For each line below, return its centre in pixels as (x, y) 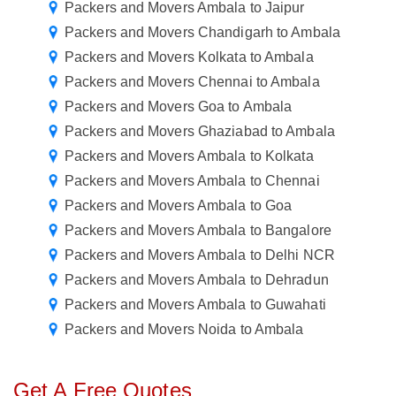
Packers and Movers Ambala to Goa (179, 206)
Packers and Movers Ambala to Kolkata (189, 156)
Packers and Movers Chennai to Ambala (192, 82)
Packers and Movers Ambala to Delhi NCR (200, 255)
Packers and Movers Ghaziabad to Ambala (200, 132)
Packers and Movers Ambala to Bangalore (198, 231)
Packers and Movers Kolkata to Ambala (189, 57)
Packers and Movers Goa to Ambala (179, 107)
